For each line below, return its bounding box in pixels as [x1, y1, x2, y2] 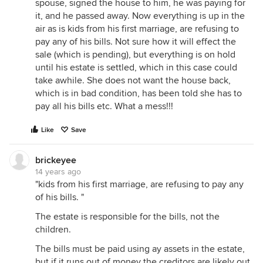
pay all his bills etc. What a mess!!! [35, 100, 173, 112]
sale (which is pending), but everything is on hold [35, 49, 235, 60]
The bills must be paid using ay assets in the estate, [35, 243, 245, 255]
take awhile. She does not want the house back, [35, 75, 231, 86]
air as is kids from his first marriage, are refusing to [35, 23, 239, 35]
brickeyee [35, 154, 76, 166]
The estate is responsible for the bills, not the [35, 211, 220, 222]
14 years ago [35, 167, 81, 177]
